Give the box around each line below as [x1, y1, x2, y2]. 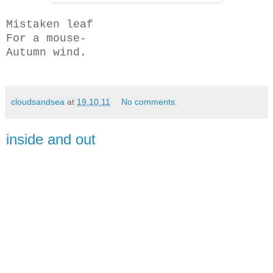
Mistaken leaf [6, 18, 93, 31]
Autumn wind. [6, 46, 87, 59]
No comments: [121, 97, 178, 107]
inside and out [6, 131, 96, 148]
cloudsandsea [11, 97, 65, 107]
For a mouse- [6, 32, 87, 45]
